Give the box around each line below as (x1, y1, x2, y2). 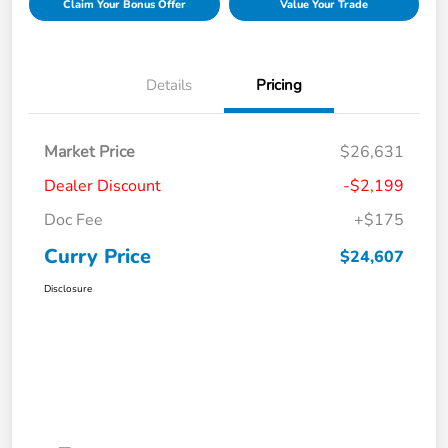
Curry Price (44, 243, 151, 271)
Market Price (44, 141, 135, 164)
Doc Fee (44, 209, 103, 232)
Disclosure (44, 282, 92, 297)
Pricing (256, 75, 302, 96)
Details (146, 75, 192, 96)
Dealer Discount (44, 175, 161, 198)
